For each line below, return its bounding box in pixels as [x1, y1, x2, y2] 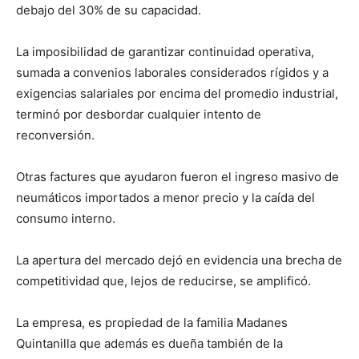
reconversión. [16, 127, 98, 143]
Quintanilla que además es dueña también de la [16, 335, 283, 351]
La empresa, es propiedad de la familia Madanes [16, 314, 288, 330]
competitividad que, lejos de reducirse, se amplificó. [16, 272, 311, 288]
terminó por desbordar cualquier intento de [16, 106, 261, 122]
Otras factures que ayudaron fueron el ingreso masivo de [16, 168, 339, 184]
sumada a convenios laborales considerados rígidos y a [16, 64, 329, 80]
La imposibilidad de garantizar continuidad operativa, [16, 43, 314, 59]
